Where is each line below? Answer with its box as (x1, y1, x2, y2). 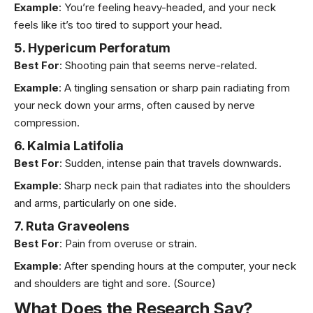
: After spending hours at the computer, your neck (59, 259, 296, 273)
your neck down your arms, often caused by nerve (14, 99, 255, 112)
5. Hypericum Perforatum (14, 40, 170, 55)
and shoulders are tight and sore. (14, 277, 173, 291)
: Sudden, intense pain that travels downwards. (59, 156, 282, 170)
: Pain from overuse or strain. (59, 236, 197, 250)
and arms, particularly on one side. (14, 196, 177, 210)
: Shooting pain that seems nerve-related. (59, 58, 257, 72)
